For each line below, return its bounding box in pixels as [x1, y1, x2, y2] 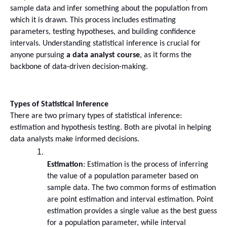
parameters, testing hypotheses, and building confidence [10, 27, 196, 36]
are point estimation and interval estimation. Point [47, 196, 213, 204]
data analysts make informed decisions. [10, 135, 139, 144]
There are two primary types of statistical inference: [10, 112, 182, 121]
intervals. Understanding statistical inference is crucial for [10, 39, 201, 48]
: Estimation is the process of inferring [83, 161, 208, 169]
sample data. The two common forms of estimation [47, 184, 216, 193]
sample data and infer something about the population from [10, 4, 208, 13]
